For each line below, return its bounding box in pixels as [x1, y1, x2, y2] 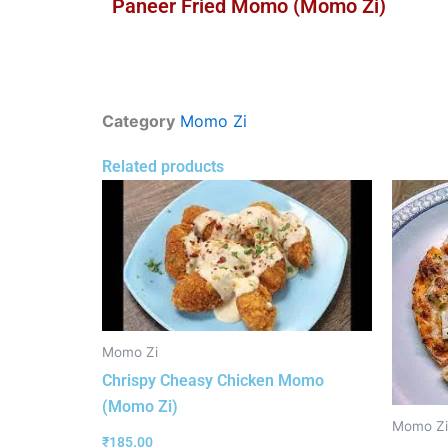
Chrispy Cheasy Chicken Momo [102, 370, 324, 390]
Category [102, 111, 175, 131]
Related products [102, 157, 224, 176]
